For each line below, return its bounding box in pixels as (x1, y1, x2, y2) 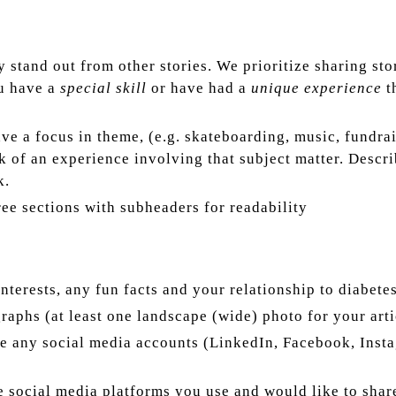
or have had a (151, 80, 251, 97)
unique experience (251, 80, 382, 97)
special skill (60, 80, 151, 97)
